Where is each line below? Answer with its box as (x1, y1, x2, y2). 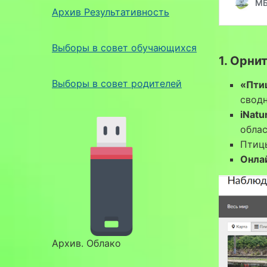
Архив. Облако (52, 237, 121, 249)
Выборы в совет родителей (52, 77, 182, 89)
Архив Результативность (52, 5, 169, 18)
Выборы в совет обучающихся (52, 41, 197, 54)
